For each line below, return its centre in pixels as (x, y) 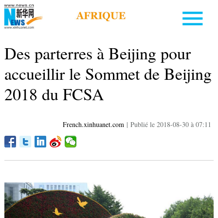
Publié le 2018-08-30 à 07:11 (171, 125)
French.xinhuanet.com (94, 125)
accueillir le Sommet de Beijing (108, 74)
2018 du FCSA (54, 94)
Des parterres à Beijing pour (97, 53)
